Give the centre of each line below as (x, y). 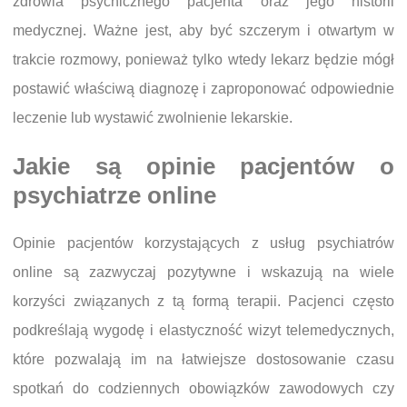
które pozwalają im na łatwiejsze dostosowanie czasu (203, 360)
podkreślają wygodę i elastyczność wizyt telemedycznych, (203, 331)
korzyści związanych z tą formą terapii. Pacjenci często (203, 302)
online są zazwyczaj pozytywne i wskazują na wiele (203, 273)
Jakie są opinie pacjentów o (203, 167)
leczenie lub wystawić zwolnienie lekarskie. (153, 117)
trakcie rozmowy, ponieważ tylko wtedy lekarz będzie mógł (203, 59)
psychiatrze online (114, 196)
